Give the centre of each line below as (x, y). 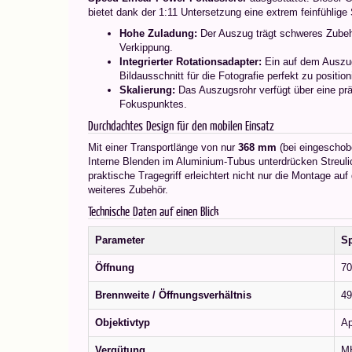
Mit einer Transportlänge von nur (163, 147)
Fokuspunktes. (153, 104)
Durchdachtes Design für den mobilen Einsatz (181, 125)
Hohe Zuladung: (158, 33)
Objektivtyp (123, 323)
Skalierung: (147, 90)
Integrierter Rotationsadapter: (191, 62)
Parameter (120, 240)
